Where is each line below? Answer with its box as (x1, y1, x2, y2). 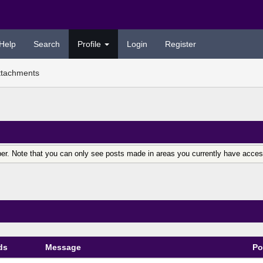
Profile (77, 39, 103, 49)
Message (45, 242, 82, 252)
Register (164, 39, 196, 49)
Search (33, 39, 60, 49)
